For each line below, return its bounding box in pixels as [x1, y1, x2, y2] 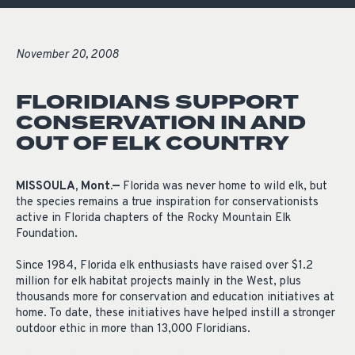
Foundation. [16, 227, 78, 242]
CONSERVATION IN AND [16, 108, 306, 138]
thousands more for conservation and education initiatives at [16, 290, 334, 306]
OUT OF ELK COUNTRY [16, 128, 289, 158]
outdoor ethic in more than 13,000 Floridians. [16, 322, 250, 338]
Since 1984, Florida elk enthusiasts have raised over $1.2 [16, 258, 313, 274]
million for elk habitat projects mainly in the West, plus [16, 274, 301, 290]
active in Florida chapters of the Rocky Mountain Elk [16, 211, 291, 227]
